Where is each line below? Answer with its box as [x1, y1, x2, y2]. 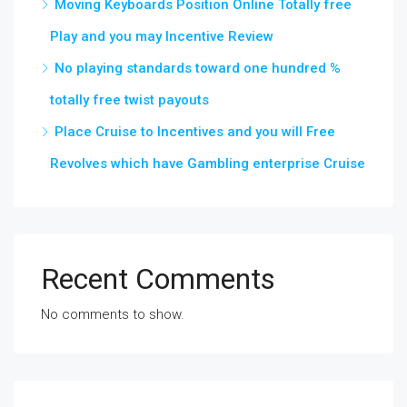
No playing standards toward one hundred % [55, 60, 341, 76]
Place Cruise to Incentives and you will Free [55, 124, 335, 140]
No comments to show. [41, 306, 184, 323]
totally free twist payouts [50, 92, 209, 108]
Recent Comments [41, 262, 275, 296]
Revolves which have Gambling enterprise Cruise [50, 155, 365, 172]
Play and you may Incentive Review [50, 28, 273, 45]
